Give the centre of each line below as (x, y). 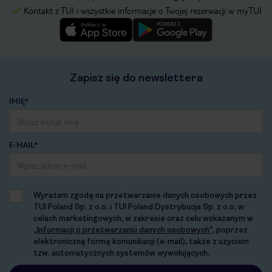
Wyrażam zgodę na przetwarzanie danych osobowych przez (145, 195)
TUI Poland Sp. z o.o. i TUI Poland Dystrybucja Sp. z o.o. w (139, 207)
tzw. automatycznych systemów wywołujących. (121, 253)
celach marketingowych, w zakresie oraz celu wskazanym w (143, 219)
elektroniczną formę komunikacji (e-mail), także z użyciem (141, 242)
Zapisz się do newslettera (136, 78)
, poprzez (230, 230)
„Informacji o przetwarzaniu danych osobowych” (123, 230)
